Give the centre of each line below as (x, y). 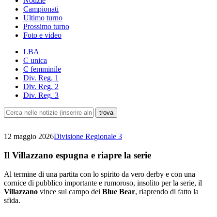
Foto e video (42, 35)
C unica (35, 61)
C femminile (42, 69)
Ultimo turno (43, 18)
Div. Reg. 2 (41, 87)
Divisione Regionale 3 (88, 137)
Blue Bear (119, 191)
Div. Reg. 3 (41, 95)
